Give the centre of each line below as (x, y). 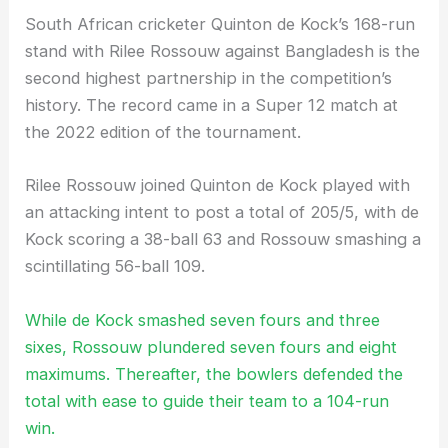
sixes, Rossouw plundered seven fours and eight (211, 346)
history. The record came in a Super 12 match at (212, 105)
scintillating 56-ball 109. (115, 266)
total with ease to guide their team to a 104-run (207, 400)
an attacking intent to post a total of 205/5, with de (222, 212)
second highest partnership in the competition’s (209, 78)
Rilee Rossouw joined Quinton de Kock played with (218, 185)
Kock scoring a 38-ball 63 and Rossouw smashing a (223, 239)
